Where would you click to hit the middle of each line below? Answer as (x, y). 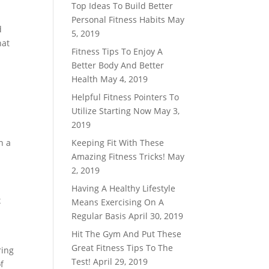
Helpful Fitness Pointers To (125, 97)
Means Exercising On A (118, 202)
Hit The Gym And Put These (127, 234)
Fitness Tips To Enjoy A (117, 51)
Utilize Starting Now (112, 111)
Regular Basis (99, 216)
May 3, (167, 111)
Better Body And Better (118, 65)
